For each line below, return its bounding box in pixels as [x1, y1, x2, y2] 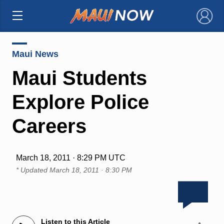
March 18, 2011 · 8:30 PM [49, 165, 132, 174]
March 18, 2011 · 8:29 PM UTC [15, 153, 125, 162]
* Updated [15, 165, 49, 174]
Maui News [11, 48, 58, 59]
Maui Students [11, 66, 147, 89]
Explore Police [11, 90, 149, 113]
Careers [11, 114, 86, 137]
